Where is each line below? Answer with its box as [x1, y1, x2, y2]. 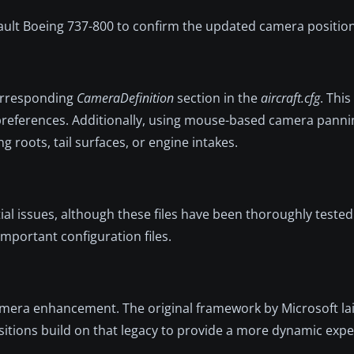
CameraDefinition [77, 88, 174, 107]
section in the [174, 88, 261, 107]
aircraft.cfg [261, 88, 320, 107]
